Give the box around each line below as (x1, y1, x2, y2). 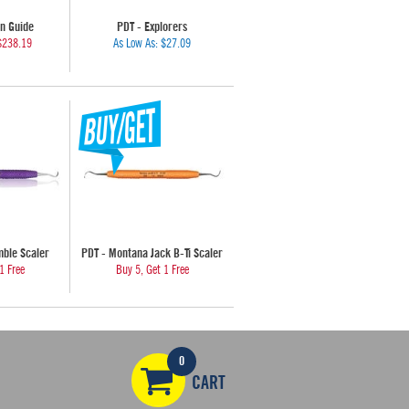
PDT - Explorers (117, 21, 187, 34)
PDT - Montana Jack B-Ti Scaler (81, 247, 223, 260)
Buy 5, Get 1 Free (115, 264, 189, 277)
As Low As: (113, 37, 161, 50)
